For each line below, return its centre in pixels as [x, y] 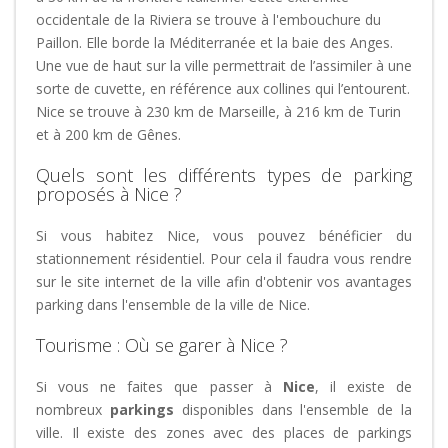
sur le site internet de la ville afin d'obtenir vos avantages [224, 281]
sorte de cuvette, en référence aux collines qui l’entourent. [223, 88]
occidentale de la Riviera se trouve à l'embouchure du [208, 19]
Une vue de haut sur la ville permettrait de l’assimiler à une [224, 65]
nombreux [73, 409]
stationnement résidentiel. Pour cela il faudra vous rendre [224, 258]
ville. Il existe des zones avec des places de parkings [224, 432]
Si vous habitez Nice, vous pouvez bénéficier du [224, 235]
